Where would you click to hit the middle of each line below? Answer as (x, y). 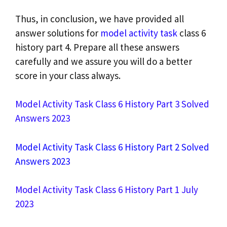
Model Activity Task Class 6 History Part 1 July (107, 190)
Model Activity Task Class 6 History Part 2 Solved (112, 147)
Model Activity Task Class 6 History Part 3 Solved (112, 104)
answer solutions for (58, 33)
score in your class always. (68, 75)
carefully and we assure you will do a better (104, 61)
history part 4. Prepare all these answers (97, 47)
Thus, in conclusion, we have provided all (100, 18)
